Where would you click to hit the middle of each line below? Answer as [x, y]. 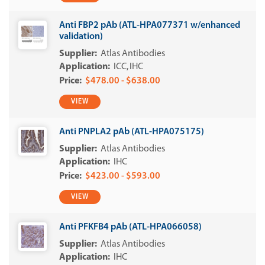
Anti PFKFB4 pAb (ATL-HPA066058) [130, 227]
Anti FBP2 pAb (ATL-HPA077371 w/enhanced [150, 25]
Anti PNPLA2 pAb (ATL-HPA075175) [132, 132]
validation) [81, 37]
